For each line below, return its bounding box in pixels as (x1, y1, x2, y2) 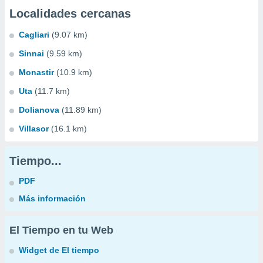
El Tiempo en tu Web (9, 224, 113, 236)
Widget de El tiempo (19, 245, 99, 255)
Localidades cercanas (9, 7, 131, 20)
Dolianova (19, 105, 59, 114)
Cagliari (19, 30, 49, 39)
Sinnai (19, 49, 44, 58)
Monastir (19, 68, 54, 77)
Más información (19, 194, 86, 203)
